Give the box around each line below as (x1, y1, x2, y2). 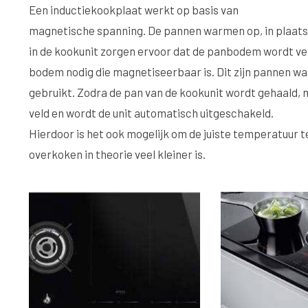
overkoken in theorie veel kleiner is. (29, 147, 206, 161)
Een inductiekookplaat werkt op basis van (29, 3, 239, 16)
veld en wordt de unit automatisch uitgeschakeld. (29, 106, 274, 120)
